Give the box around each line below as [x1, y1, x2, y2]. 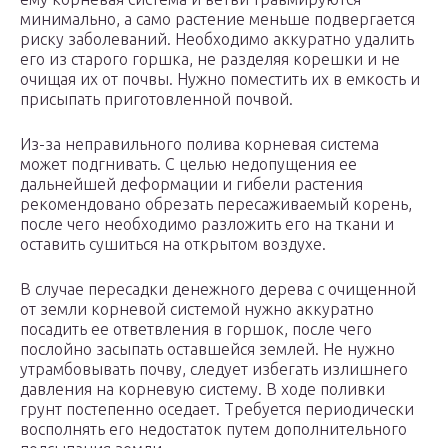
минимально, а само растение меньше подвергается [20, 10, 415, 29]
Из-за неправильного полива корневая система [20, 135, 379, 154]
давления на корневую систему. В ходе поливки [20, 380, 385, 399]
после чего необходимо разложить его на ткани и [20, 215, 394, 234]
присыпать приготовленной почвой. [20, 90, 293, 109]
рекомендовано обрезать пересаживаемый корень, [20, 195, 412, 214]
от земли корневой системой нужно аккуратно [20, 300, 374, 319]
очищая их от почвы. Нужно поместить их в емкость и [20, 70, 420, 89]
